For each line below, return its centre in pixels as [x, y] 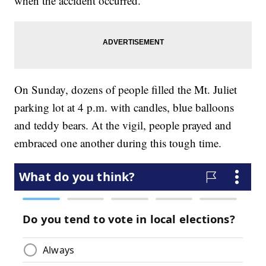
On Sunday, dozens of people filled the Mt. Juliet [126, 90]
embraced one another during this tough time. [118, 143]
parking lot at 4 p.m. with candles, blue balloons [124, 107]
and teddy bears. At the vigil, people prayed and [123, 125]
